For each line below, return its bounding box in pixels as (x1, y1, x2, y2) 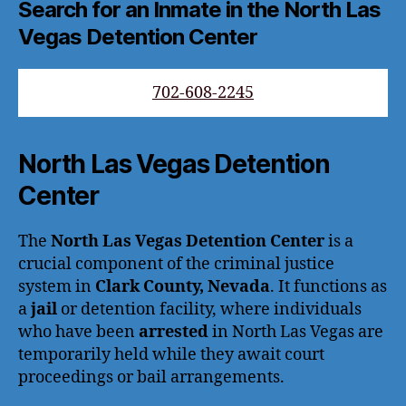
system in (18, 275, 95, 297)
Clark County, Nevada (95, 275, 270, 297)
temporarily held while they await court (18, 343, 324, 365)
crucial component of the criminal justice (18, 253, 334, 275)
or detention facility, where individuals (57, 298, 362, 320)
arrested (139, 321, 208, 343)
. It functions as (270, 275, 387, 297)
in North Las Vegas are (208, 321, 383, 343)
